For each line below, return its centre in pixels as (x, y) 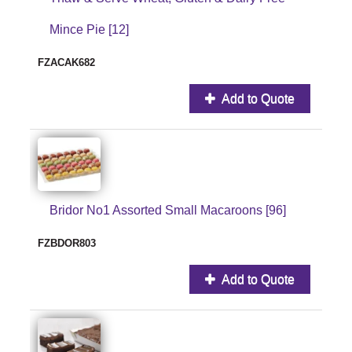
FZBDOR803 (67, 243)
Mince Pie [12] (89, 29)
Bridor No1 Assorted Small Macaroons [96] (168, 210)
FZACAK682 (66, 62)
